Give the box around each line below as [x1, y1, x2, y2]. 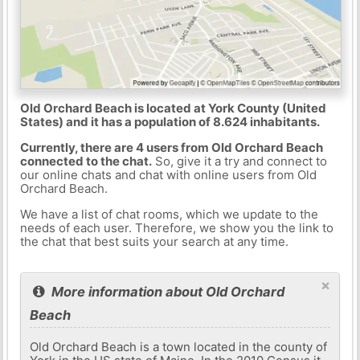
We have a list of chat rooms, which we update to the [19, 206, 318, 222]
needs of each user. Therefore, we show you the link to [19, 219, 333, 235]
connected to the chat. [19, 153, 152, 169]
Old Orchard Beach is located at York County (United [19, 100, 326, 116]
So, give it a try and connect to [151, 153, 327, 169]
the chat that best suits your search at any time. [19, 233, 288, 249]
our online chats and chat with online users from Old [19, 166, 317, 182]
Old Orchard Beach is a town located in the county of [30, 338, 328, 354]
